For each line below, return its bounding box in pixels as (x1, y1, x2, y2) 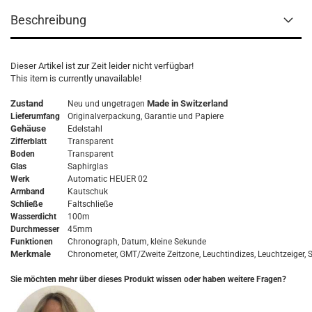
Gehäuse (10, 123, 46, 134)
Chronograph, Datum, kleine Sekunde (68, 237, 206, 247)
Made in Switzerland (147, 98, 230, 109)
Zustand (10, 98, 43, 109)
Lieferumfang (10, 111, 60, 121)
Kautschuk (68, 187, 108, 196)
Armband (10, 187, 45, 196)
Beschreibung (10, 13, 86, 27)
